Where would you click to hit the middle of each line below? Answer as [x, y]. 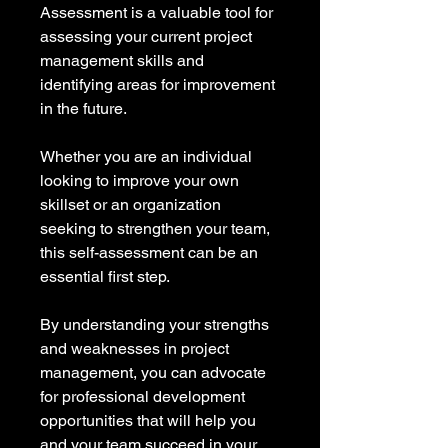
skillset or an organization [132, 204]
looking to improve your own [141, 180]
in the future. [83, 108]
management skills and [124, 60]
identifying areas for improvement [159, 84]
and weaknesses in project [136, 348]
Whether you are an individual [148, 156]
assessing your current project [148, 36]
